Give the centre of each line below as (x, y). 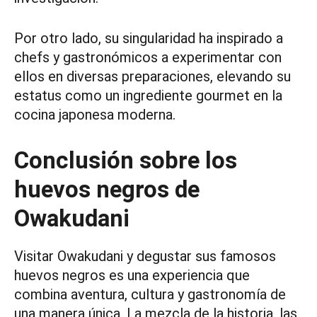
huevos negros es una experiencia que (132, 276)
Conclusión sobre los (126, 161)
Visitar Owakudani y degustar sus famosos (145, 257)
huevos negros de (107, 190)
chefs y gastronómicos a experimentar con (148, 58)
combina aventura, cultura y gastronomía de (150, 295)
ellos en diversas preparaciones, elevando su (152, 77)
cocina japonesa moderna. (95, 115)
